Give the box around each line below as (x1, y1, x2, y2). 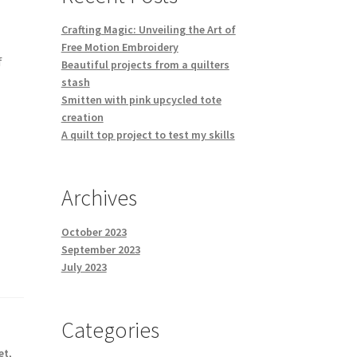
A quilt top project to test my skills (61, 127, 235, 143)
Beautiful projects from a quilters (61, 57, 229, 73)
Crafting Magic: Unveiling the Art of (61, 22, 236, 37)
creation (61, 110, 104, 125)
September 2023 (61, 242, 140, 257)
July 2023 (61, 260, 107, 275)
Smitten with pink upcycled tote (61, 92, 222, 108)
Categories (61, 316, 159, 345)
